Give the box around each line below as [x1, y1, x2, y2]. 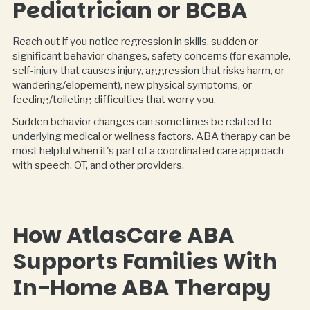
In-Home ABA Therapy [12, 272, 271, 304]
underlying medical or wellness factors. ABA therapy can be [12, 129, 291, 143]
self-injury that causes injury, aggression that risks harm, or [12, 64, 284, 77]
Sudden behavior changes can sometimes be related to [12, 115, 272, 128]
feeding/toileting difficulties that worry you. [12, 93, 216, 107]
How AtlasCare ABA [12, 219, 235, 251]
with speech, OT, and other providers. [12, 158, 184, 172]
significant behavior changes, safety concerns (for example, [12, 50, 291, 63]
